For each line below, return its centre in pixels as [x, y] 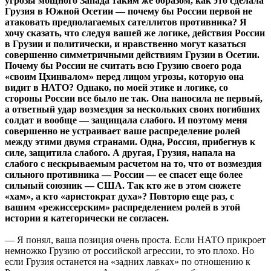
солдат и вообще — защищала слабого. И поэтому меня [126, 120]
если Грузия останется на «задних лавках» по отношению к [128, 262]
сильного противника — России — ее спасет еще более [124, 175]
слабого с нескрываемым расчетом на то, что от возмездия [133, 164]
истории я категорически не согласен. [87, 218]
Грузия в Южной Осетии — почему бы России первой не [129, 11]
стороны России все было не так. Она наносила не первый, [134, 99]
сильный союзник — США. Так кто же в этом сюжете [123, 186]
